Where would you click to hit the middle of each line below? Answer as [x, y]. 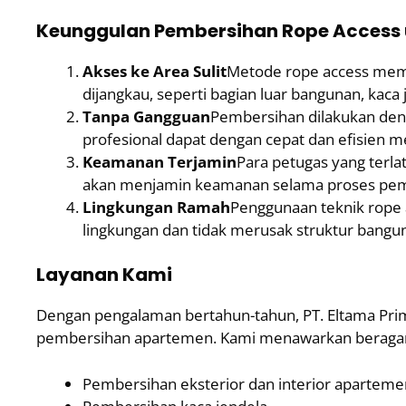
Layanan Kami [104, 275]
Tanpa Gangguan [146, 116]
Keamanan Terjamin [159, 161]
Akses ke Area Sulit [155, 71]
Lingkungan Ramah [156, 207]
